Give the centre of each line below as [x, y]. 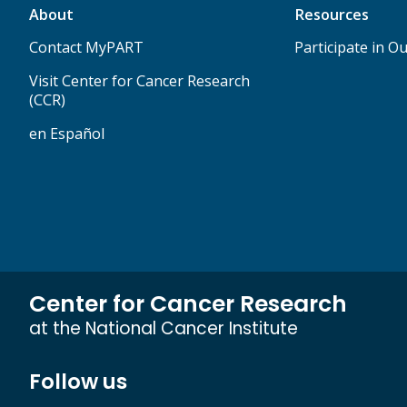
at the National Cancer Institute [164, 328]
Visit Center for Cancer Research [139, 80]
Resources [331, 14]
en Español [67, 133]
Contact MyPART [86, 47]
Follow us [78, 381]
